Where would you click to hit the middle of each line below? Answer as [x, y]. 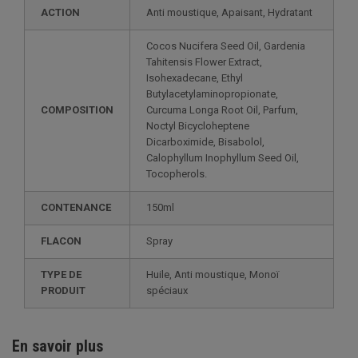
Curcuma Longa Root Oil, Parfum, [222, 109]
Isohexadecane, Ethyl [195, 78]
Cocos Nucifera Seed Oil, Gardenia [226, 46]
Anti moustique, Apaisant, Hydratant [229, 12]
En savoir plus [58, 346]
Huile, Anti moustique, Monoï [213, 274]
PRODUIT [63, 290]
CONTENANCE [76, 207]
